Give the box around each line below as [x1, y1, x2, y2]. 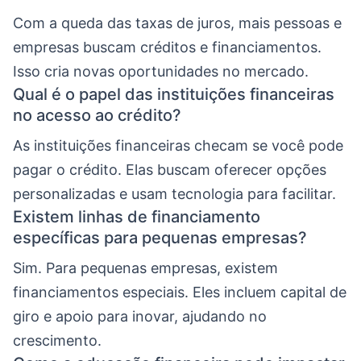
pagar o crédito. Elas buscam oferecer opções [13, 160, 326, 178]
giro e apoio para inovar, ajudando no [13, 307, 267, 325]
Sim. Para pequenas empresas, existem [13, 259, 278, 276]
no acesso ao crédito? [13, 105, 181, 125]
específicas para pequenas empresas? [13, 227, 307, 247]
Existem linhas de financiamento [13, 206, 260, 226]
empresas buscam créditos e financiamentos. [13, 38, 322, 56]
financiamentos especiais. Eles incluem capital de [13, 283, 346, 301]
